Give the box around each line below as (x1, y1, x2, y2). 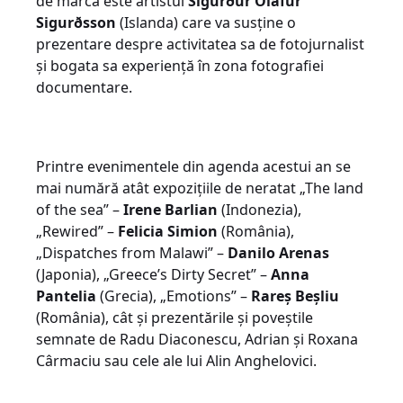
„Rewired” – (36, 220, 114, 241)
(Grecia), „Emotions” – (96, 285, 251, 306)
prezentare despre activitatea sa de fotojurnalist (36, 33, 364, 54)
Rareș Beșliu (251, 285, 339, 306)
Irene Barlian (123, 199, 218, 219)
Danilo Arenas (228, 242, 329, 263)
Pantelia (36, 285, 96, 306)
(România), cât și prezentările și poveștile (36, 307, 313, 327)
